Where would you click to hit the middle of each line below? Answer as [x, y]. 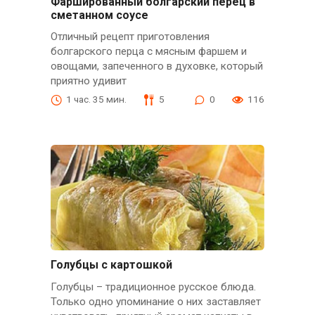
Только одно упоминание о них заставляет [155, 301]
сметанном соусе [99, 15]
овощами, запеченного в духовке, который [156, 66]
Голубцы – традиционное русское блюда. [153, 287]
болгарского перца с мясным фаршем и [148, 52]
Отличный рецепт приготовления [130, 37]
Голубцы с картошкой [111, 265]
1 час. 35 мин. [96, 99]
